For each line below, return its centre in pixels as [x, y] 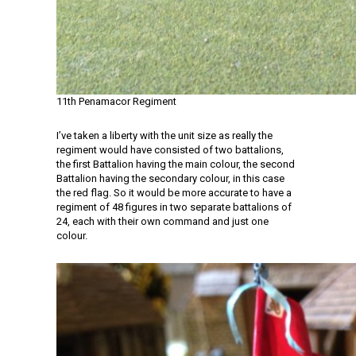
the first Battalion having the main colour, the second [176, 164]
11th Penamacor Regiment [116, 101]
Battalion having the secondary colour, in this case [170, 178]
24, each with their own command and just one [163, 221]
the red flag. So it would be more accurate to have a [174, 193]
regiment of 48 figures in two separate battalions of [174, 207]
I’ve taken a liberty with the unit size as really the [164, 135]
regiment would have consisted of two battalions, [170, 150]
